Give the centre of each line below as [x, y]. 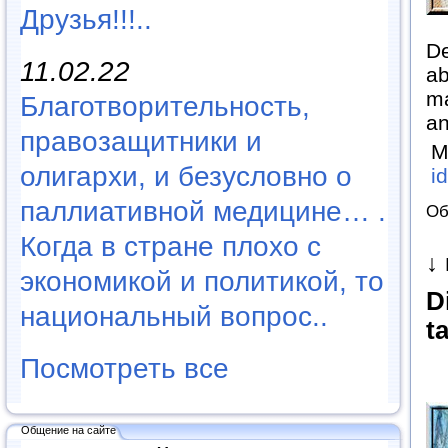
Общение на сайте [68, 429]
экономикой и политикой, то [202, 281]
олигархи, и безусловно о [186, 176]
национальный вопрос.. [174, 316]
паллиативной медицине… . [203, 211]
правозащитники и [141, 141]
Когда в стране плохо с [170, 246]
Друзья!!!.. [86, 19]
